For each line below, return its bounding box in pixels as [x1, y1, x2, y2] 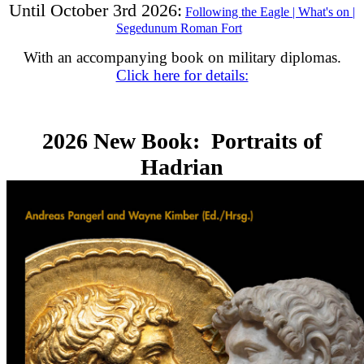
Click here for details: [115, 67, 249, 84]
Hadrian [141, 154, 223, 180]
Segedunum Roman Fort [115, 21, 242, 35]
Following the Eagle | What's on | [185, 5, 355, 19]
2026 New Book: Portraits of [42, 128, 322, 154]
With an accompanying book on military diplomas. [23, 49, 341, 66]
